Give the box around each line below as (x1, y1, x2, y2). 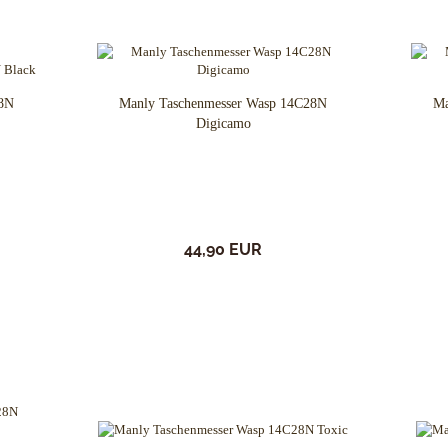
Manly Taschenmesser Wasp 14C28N (119, 96, 328, 111)
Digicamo (195, 116, 251, 131)
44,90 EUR (184, 240, 263, 259)
